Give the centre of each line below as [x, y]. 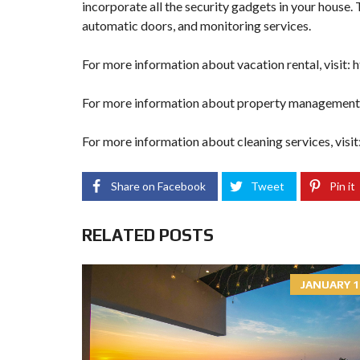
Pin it [342, 186]
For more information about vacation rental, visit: [217, 63]
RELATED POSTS [148, 235]
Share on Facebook [158, 186]
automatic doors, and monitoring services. [196, 25]
